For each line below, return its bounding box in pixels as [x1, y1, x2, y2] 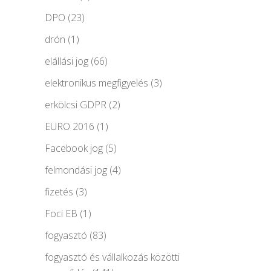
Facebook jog [45, 141, 103, 155]
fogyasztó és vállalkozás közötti [45, 250, 180, 264]
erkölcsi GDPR [45, 97, 106, 111]
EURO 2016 [45, 119, 94, 133]
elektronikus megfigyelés [45, 76, 148, 90]
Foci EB [45, 206, 77, 220]
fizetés [45, 184, 73, 198]
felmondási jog [45, 163, 107, 177]
